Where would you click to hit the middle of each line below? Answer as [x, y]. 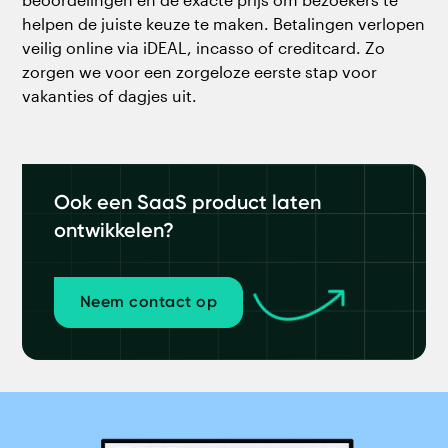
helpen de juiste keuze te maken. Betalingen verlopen [224, 24]
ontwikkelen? [114, 230]
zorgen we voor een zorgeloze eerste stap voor [200, 72]
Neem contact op [148, 302]
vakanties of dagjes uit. [110, 96]
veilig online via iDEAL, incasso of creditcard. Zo [204, 48]
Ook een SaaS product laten [188, 202]
